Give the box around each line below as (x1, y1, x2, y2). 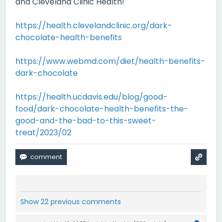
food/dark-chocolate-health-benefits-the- (15, 103, 188, 115)
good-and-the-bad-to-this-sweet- (15, 115, 156, 127)
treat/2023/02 (15, 127, 71, 139)
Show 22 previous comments (20, 197, 121, 207)
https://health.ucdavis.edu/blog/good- (15, 91, 167, 103)
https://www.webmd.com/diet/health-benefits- (15, 55, 205, 67)
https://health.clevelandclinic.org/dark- (15, 20, 172, 32)
